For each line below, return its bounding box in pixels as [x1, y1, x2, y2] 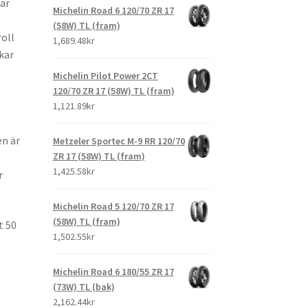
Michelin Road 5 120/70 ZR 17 [52, 200, 174, 213]
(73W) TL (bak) [52, 280, 115, 294]
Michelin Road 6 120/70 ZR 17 [52, 4, 174, 17]
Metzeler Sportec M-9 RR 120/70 [52, 135, 185, 148]
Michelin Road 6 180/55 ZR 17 [52, 265, 174, 278]
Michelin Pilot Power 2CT [52, 69, 158, 82]
